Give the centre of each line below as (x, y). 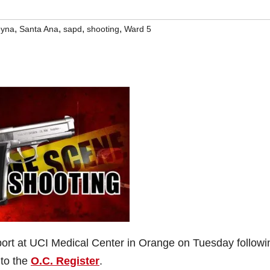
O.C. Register (65, 261)
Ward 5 (138, 29)
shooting (103, 29)
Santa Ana (39, 29)
